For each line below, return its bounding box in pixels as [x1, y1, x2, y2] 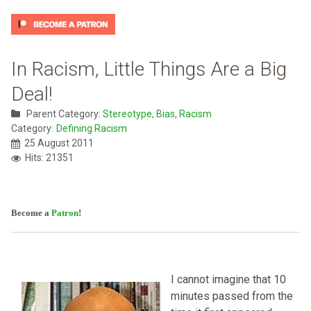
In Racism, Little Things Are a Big [11, 58, 287, 81]
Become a [11, 208, 51, 219]
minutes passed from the [171, 289, 293, 303]
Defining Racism [56, 123, 127, 135]
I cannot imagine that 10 [171, 273, 286, 287]
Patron [51, 208, 78, 219]
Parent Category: [24, 108, 103, 120]
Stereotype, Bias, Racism [103, 108, 212, 120]
